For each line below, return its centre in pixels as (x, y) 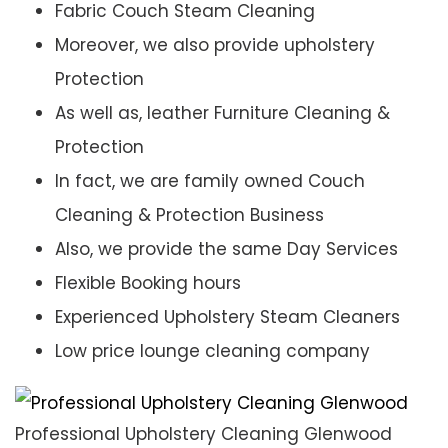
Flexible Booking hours (148, 283)
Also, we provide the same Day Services (226, 249)
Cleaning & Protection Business (189, 215)
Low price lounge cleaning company (212, 351)
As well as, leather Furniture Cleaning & (222, 113)
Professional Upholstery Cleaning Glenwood (203, 433)
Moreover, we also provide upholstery (215, 45)
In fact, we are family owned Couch (210, 181)
